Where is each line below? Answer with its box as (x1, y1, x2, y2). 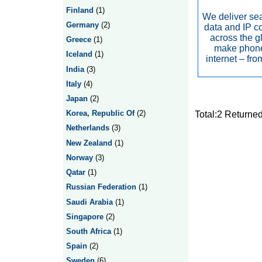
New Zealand (65, 138, 112, 147)
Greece (65, 35, 91, 44)
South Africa (65, 227, 111, 236)
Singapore (65, 212, 104, 221)
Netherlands (65, 123, 109, 133)
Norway (65, 153, 93, 162)
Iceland (65, 50, 92, 59)
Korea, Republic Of (65, 109, 135, 118)
